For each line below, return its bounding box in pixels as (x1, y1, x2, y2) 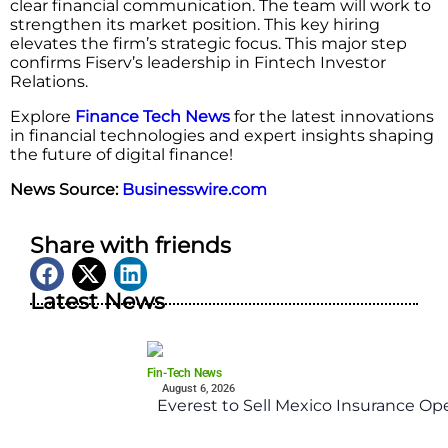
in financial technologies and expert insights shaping (10, 126, 434, 146)
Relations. (10, 72, 88, 92)
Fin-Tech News (146, 366, 222, 381)
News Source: (10, 180, 122, 200)
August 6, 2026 (161, 382, 235, 396)
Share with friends (30, 232, 231, 260)
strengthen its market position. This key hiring (10, 15, 380, 35)
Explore (10, 107, 75, 127)
